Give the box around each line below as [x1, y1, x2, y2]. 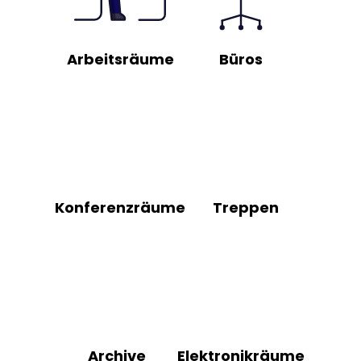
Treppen [213, 197, 279, 218]
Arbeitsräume [66, 48, 174, 69]
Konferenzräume [55, 197, 185, 218]
